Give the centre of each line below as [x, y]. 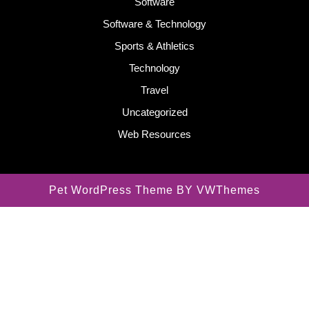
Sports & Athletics [154, 46]
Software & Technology [154, 24]
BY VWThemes [217, 190]
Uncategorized [154, 112]
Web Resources [154, 134]
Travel [154, 90]
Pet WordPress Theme [111, 190]
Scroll [167, 203]
